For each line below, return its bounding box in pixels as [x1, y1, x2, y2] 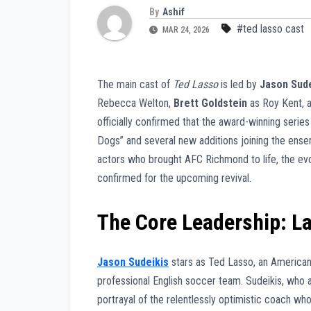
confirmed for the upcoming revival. [97, 171, 251, 185]
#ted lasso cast [237, 22, 304, 36]
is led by [218, 78, 260, 92]
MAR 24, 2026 [160, 25, 212, 35]
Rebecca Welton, [97, 96, 174, 110]
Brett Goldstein [174, 96, 247, 110]
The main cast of [97, 78, 173, 92]
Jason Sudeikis [97, 255, 169, 269]
